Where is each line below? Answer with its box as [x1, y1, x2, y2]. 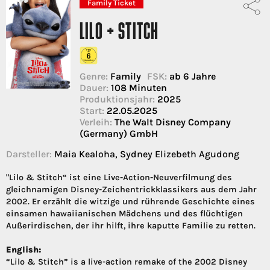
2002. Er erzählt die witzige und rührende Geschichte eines [6, 196, 255, 207]
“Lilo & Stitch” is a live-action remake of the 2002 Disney [6, 257, 247, 268]
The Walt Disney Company [112, 116, 231, 128]
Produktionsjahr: [80, 93, 155, 105]
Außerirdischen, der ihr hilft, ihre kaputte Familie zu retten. [6, 221, 256, 231]
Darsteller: [6, 148, 52, 160]
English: [6, 245, 41, 256]
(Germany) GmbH [80, 128, 158, 140]
